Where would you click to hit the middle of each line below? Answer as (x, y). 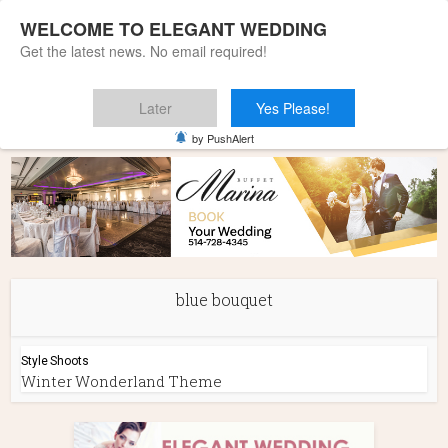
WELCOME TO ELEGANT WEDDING (173, 29)
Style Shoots (55, 361)
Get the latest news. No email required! (143, 51)
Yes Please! (293, 108)
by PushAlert (223, 138)
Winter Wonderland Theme (122, 381)
